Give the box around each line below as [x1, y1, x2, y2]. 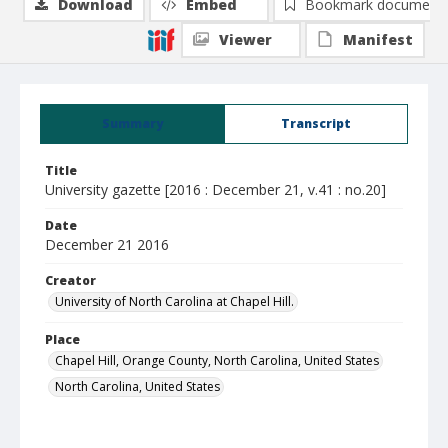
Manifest [343, 30, 413, 49]
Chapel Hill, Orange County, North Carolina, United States [55, 352, 379, 369]
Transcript [281, 115, 351, 132]
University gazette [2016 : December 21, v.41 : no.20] [45, 180, 386, 199]
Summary [102, 115, 163, 132]
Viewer [219, 30, 272, 49]
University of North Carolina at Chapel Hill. [55, 293, 294, 310]
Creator [45, 272, 96, 289]
